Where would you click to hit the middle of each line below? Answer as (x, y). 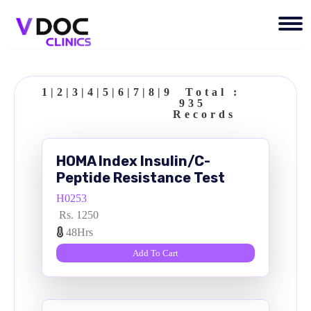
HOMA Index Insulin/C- (133, 161)
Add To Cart (155, 253)
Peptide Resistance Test (141, 177)
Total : (207, 92)
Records (204, 114)
